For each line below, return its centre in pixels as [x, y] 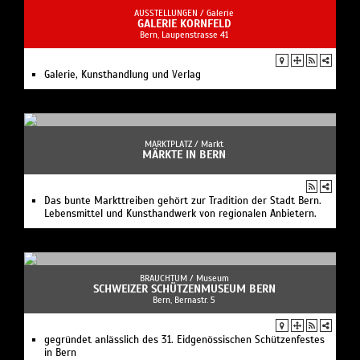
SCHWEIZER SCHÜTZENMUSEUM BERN [184, 289]
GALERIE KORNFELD [184, 24]
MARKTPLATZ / [173, 144]
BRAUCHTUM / [168, 278]
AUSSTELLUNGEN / [170, 13]
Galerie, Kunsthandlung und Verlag [123, 75]
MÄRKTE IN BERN [184, 155]
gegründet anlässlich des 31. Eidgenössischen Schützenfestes [184, 340]
